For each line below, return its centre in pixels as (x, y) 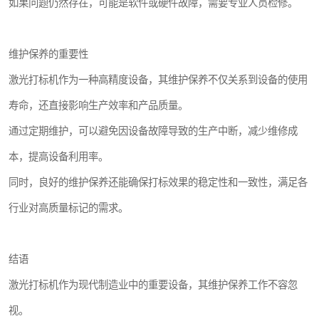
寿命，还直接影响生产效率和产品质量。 (98, 106)
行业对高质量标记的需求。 (68, 208)
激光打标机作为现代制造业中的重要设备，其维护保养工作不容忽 (153, 285)
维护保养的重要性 (48, 54)
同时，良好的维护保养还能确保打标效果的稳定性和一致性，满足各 (158, 183)
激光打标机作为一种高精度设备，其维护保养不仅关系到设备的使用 (158, 80)
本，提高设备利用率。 (58, 157)
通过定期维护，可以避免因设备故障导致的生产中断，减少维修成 (153, 131)
